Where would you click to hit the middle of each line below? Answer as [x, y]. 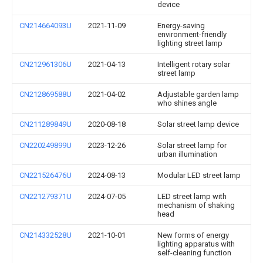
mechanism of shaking [196, 205]
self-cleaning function [194, 253]
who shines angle [187, 103]
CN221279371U [45, 196]
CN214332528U [45, 235]
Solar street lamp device [198, 124]
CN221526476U [45, 175]
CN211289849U [45, 124]
